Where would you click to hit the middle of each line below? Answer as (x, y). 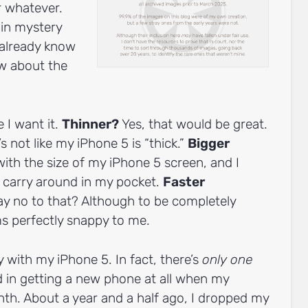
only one (227, 259)
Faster (184, 181)
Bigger (209, 143)
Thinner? (90, 124)
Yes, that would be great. (193, 124)
